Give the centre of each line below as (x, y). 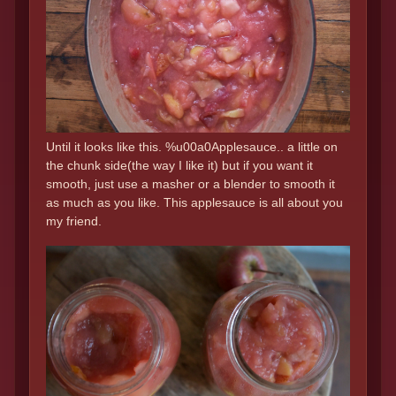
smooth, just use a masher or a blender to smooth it (190, 184)
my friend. (74, 221)
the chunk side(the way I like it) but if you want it (179, 166)
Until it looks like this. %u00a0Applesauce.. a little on (192, 147)
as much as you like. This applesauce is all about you (194, 203)
